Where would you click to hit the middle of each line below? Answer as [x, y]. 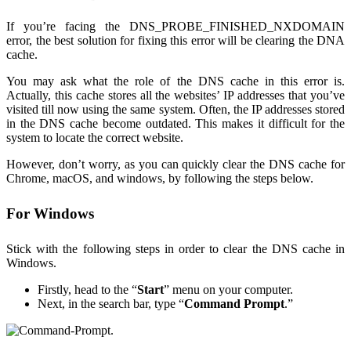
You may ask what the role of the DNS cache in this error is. [175, 81]
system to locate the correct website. [96, 137]
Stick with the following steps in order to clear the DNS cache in [175, 249]
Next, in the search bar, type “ [111, 304]
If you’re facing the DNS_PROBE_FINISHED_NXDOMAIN [175, 26]
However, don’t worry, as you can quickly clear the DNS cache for [175, 164]
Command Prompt [234, 304]
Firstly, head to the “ [87, 290]
